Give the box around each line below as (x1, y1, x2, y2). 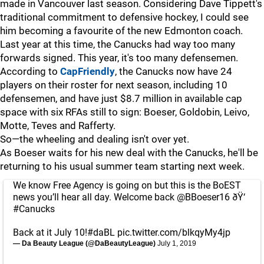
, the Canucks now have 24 (115, 65, 232, 77)
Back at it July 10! (13, 227, 87, 238)
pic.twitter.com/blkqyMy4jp (117, 227, 230, 238)
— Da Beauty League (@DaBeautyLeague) (13, 239, 157, 247)
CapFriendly (60, 65, 115, 77)
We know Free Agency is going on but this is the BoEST (13, 180, 241, 191)
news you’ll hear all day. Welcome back (13, 192, 177, 203)
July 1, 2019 (157, 239, 196, 247)
